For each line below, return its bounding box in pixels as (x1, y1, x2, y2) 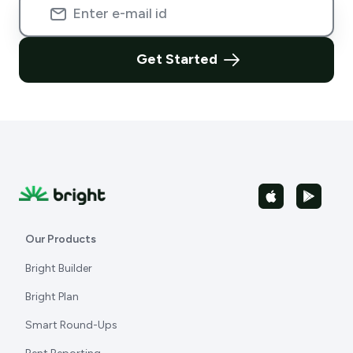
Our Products (25, 232, 96, 246)
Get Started (136, 50, 217, 69)
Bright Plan (25, 289, 79, 303)
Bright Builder (25, 261, 92, 275)
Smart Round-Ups (25, 318, 117, 332)
